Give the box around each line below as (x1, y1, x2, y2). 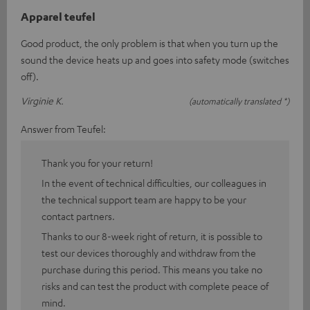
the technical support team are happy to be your (42, 193, 246, 206)
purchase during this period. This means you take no (42, 263, 262, 276)
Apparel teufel (21, 10, 95, 24)
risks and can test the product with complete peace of (42, 280, 268, 293)
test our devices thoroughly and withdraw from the (42, 246, 256, 259)
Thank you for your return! (42, 156, 153, 170)
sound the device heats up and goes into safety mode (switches (21, 53, 289, 66)
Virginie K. (21, 94, 64, 107)
